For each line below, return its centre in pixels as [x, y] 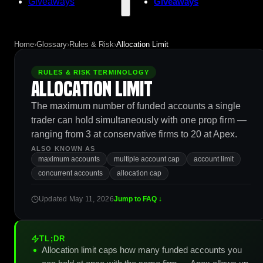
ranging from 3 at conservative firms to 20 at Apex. [134, 134]
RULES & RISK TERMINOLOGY [94, 72]
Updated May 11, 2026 [76, 199]
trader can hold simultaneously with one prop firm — [139, 120]
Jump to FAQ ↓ [138, 199]
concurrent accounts [70, 173]
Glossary [52, 44]
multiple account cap [147, 159]
